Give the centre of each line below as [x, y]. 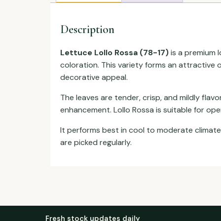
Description [87, 29]
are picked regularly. [96, 142]
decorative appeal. [94, 77]
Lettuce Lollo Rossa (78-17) [114, 52]
